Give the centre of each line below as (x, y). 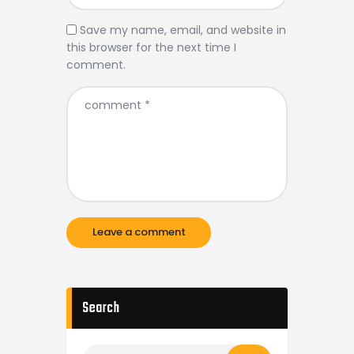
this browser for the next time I (151, 48)
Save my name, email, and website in (183, 30)
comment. (96, 65)
